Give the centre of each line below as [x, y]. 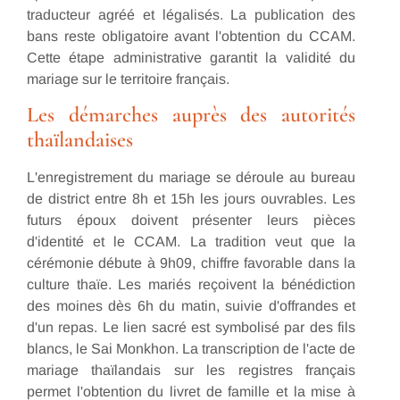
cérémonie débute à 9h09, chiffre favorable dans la [191, 263]
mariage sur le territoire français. [128, 79]
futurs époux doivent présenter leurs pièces [191, 221]
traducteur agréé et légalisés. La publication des [191, 15]
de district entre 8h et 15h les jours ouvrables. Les [191, 199]
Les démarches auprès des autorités [191, 115]
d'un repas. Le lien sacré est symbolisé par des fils [191, 328]
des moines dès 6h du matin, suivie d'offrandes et [191, 306]
